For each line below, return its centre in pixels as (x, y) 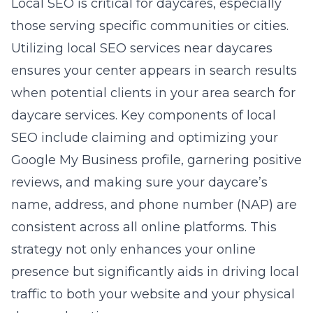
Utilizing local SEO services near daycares (142, 48)
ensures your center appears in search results (154, 71)
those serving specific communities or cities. (150, 26)
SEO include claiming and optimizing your (145, 138)
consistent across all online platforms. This (144, 227)
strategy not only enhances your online (133, 249)
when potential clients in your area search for (153, 93)
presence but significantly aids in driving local (155, 272)
